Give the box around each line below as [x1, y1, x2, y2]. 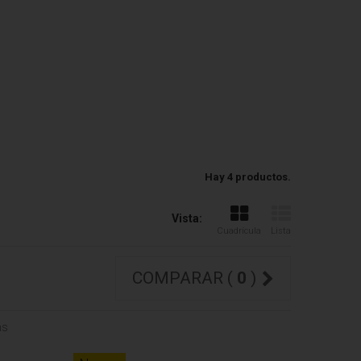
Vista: [172, 212, 202, 225]
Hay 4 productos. [205, 171, 291, 183]
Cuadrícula [217, 226, 261, 236]
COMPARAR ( [227, 268, 237, 288]
